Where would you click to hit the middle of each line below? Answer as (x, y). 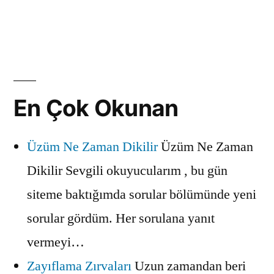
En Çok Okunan (96, 108)
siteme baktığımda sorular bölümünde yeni (142, 194)
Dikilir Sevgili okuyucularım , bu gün (127, 170)
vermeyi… (56, 242)
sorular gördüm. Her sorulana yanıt (121, 218)
